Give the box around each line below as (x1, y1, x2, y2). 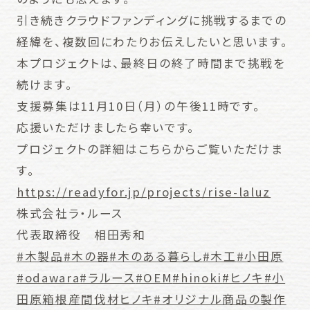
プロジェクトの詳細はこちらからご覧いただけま (16, 140, 284, 157)
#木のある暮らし (109, 247, 203, 264)
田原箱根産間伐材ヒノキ (16, 290, 154, 307)
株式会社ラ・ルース (16, 204, 123, 221)
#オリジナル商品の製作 (154, 290, 286, 307)
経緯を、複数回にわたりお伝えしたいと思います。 (16, 33, 289, 50)
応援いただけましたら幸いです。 (16, 118, 195, 136)
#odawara (16, 268, 80, 286)
